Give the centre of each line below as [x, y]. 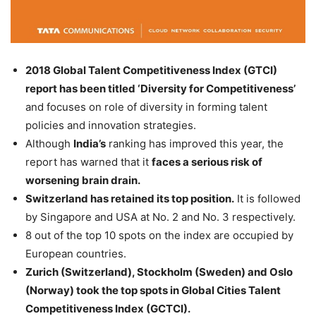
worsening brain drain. [83, 180]
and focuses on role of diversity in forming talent [146, 107]
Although [49, 144]
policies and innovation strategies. [111, 125]
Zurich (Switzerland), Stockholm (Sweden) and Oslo [159, 272]
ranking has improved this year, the [195, 144]
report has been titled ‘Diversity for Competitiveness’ [160, 89]
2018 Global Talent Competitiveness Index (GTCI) [151, 70]
